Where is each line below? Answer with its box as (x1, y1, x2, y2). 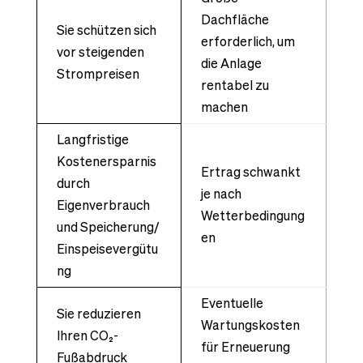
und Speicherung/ (56, 217, 159, 236)
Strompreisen (56, 64, 139, 83)
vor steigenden (56, 42, 144, 61)
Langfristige (56, 130, 129, 148)
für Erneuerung (200, 337, 290, 356)
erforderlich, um (200, 32, 295, 50)
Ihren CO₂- (56, 326, 118, 344)
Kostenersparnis (56, 152, 156, 170)
